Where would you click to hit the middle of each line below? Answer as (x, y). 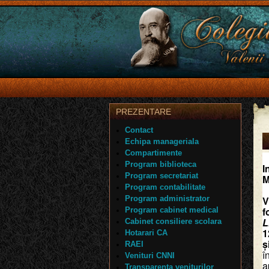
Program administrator (167, 198)
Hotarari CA (146, 233)
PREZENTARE (144, 112)
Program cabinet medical (172, 210)
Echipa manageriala (162, 141)
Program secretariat (162, 176)
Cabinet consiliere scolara (173, 221)
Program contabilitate (165, 187)
